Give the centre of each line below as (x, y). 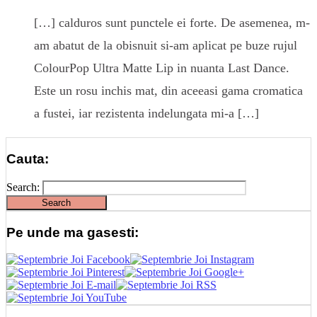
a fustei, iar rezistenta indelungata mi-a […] (146, 114)
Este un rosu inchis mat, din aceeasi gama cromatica (168, 91)
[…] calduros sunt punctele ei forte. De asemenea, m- (172, 23)
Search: (23, 187)
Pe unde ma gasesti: (73, 232)
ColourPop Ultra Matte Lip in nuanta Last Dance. (162, 68)
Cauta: (28, 159)
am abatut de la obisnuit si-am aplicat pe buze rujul (166, 46)
